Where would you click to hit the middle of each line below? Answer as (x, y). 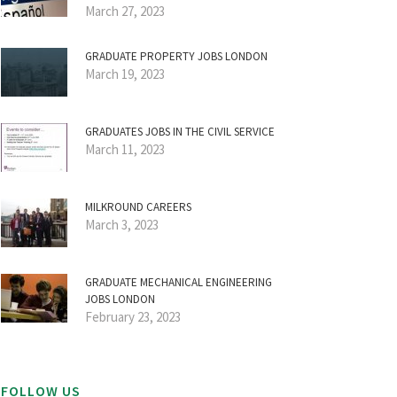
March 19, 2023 (125, 74)
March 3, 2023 (122, 225)
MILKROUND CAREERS (138, 207)
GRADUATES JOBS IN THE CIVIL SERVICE (180, 132)
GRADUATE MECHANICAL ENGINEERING (179, 282)
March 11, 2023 (125, 149)
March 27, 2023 (125, 11)
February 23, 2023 (133, 317)
